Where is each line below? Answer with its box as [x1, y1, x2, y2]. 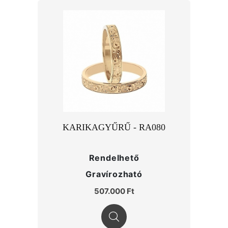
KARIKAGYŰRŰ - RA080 [63, 122, 165, 132]
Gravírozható [85, 169, 142, 179]
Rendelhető [89, 153, 139, 163]
